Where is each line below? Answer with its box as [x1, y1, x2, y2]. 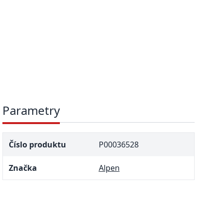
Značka [9, 163, 37, 173]
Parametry [2, 102, 60, 118]
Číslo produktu [9, 139, 67, 150]
